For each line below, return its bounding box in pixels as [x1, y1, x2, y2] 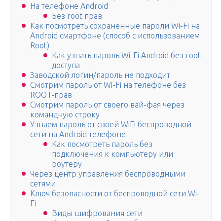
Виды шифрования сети [52, 209, 143, 218]
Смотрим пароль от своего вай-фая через [30, 100, 184, 110]
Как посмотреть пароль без [52, 140, 152, 149]
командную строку [30, 110, 100, 119]
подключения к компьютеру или [52, 149, 173, 159]
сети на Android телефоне [30, 130, 126, 139]
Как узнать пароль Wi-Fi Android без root [52, 51, 201, 60]
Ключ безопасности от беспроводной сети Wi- [30, 189, 200, 198]
